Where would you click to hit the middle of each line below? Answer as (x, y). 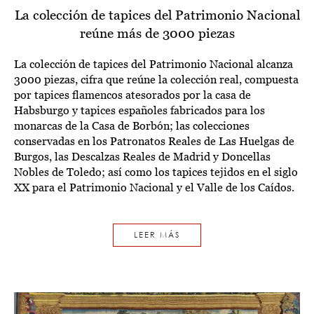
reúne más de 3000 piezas (157, 33)
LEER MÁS (157, 234)
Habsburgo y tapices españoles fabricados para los (139, 110)
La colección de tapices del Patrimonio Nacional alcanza (153, 64)
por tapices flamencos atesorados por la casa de (132, 95)
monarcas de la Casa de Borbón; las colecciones (132, 125)
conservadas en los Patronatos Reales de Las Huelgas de (154, 141)
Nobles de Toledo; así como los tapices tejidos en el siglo (156, 172)
